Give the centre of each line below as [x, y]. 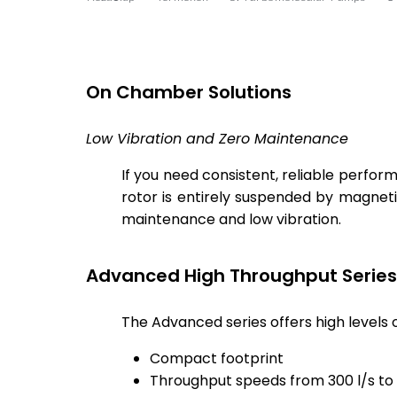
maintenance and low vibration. [231, 219]
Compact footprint [217, 358]
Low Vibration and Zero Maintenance [217, 138]
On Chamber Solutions [189, 92]
